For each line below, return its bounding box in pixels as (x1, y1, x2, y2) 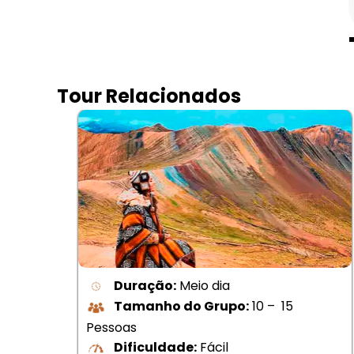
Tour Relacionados (57, 82, 241, 109)
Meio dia (176, 277, 231, 296)
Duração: (114, 277, 177, 296)
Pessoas (86, 318, 137, 337)
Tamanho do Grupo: (114, 297, 250, 316)
